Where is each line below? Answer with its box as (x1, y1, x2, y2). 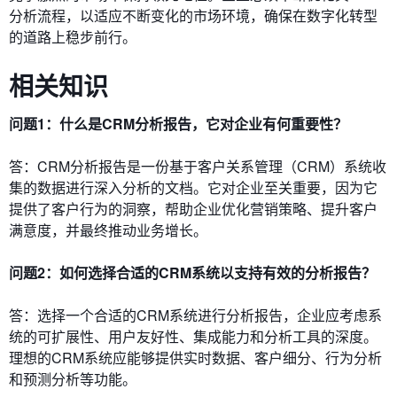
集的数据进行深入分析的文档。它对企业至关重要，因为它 (9, 176, 378, 198)
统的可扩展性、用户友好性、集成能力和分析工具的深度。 (9, 325, 378, 346)
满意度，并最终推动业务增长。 (9, 219, 207, 240)
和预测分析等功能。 (9, 368, 136, 389)
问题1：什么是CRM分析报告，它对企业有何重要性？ (9, 113, 347, 134)
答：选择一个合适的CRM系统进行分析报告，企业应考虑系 (9, 304, 382, 325)
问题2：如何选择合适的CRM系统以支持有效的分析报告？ (9, 261, 376, 283)
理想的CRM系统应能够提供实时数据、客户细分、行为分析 (9, 346, 382, 368)
